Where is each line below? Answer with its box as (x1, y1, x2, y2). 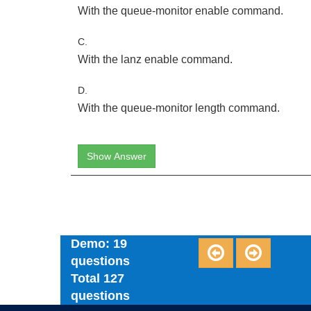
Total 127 (71, 271, 124, 285)
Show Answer (87, 151, 146, 162)
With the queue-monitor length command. (78, 102, 280, 114)
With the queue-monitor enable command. (78, 5, 283, 17)
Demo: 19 (71, 237, 127, 251)
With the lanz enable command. (78, 53, 233, 65)
